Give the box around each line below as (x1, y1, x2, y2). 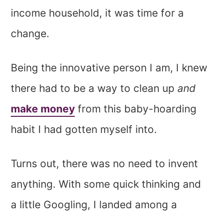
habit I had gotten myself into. (11, 123, 157, 135)
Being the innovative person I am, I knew (11, 61, 208, 74)
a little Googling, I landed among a (11, 198, 177, 211)
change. (11, 27, 50, 40)
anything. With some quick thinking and (11, 177, 201, 190)
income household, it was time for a (11, 6, 184, 19)
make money (11, 102, 75, 115)
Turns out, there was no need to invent (11, 157, 198, 170)
